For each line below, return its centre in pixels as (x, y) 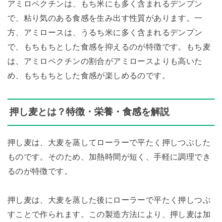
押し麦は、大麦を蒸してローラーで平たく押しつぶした (109, 142)
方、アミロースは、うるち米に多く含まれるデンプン (105, 32)
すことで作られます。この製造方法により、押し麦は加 (109, 214)
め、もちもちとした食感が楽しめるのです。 (89, 75)
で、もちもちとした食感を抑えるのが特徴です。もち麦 (109, 46)
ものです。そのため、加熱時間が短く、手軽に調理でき (109, 156)
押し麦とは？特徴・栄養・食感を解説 (89, 112)
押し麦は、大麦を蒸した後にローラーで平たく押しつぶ (109, 199)
